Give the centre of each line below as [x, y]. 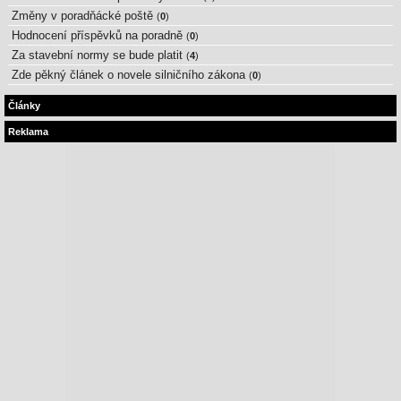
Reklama [28, 132]
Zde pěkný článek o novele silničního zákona [128, 74]
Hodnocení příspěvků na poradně [97, 35]
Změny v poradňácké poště [82, 15]
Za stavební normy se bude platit [97, 55]
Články [24, 106]
